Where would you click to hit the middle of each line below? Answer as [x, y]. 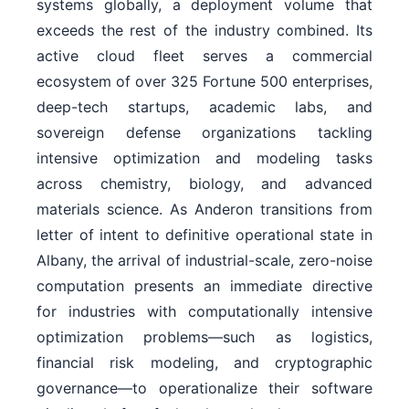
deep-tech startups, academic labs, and [204, 107]
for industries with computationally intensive [204, 312]
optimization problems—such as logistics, [204, 337]
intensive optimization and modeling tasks [204, 158]
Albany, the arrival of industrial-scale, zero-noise [204, 261]
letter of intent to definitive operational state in [204, 235]
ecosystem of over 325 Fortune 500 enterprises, [204, 82]
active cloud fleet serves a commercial [204, 56]
